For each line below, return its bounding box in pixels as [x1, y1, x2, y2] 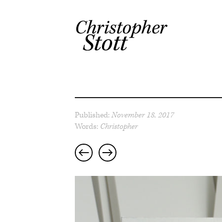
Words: [75, 121, 98, 132]
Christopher [100, 121, 138, 132]
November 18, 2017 [110, 110, 174, 120]
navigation [74, 143, 111, 154]
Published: [75, 110, 110, 120]
